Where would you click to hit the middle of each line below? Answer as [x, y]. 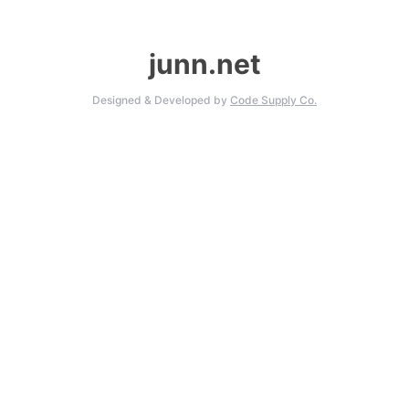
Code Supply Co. [273, 100]
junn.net [204, 64]
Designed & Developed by [161, 100]
